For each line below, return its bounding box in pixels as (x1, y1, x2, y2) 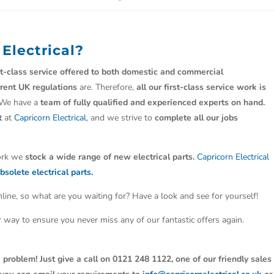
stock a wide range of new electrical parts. (25, 151, 195, 163)
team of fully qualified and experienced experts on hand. (40, 97, 265, 108)
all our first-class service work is (136, 81, 267, 93)
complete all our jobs (155, 112, 239, 124)
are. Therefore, (77, 81, 137, 93)
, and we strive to (86, 112, 155, 124)
